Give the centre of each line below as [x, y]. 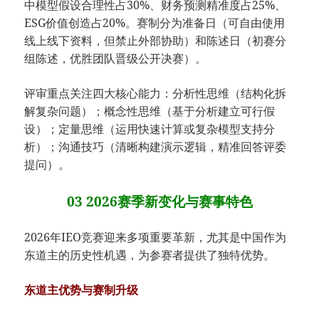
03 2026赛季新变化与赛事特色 [159, 202]
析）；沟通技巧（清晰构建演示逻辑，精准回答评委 [156, 147]
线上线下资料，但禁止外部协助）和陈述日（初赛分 [156, 41]
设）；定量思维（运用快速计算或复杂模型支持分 [150, 129]
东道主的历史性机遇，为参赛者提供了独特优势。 [150, 255]
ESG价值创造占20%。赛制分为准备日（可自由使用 [155, 23]
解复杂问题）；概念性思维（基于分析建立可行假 [150, 111]
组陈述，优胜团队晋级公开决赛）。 [116, 59]
